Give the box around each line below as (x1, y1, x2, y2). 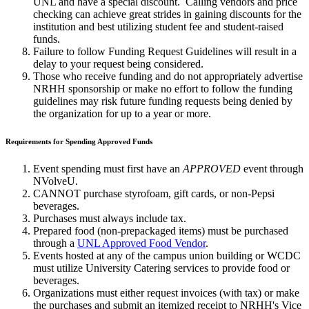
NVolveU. (33, 175, 78, 187)
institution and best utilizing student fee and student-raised (33, 20, 283, 32)
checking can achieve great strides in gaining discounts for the (33, 8, 301, 20)
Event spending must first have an (33, 162, 183, 175)
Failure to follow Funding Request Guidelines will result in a (33, 45, 297, 57)
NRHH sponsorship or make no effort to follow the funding (33, 82, 292, 94)
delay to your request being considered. (33, 57, 203, 70)
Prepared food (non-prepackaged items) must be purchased (33, 224, 288, 237)
